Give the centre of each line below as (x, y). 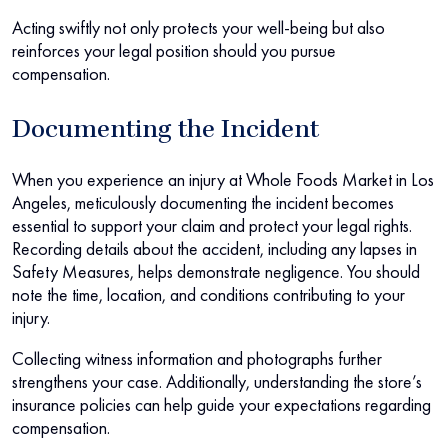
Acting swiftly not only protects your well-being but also (198, 28)
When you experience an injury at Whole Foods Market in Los (223, 180)
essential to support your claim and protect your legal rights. (212, 226)
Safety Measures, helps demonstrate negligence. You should (216, 272)
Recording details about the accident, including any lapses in (214, 249)
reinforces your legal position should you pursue (174, 51)
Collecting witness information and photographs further (197, 359)
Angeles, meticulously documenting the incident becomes (203, 203)
